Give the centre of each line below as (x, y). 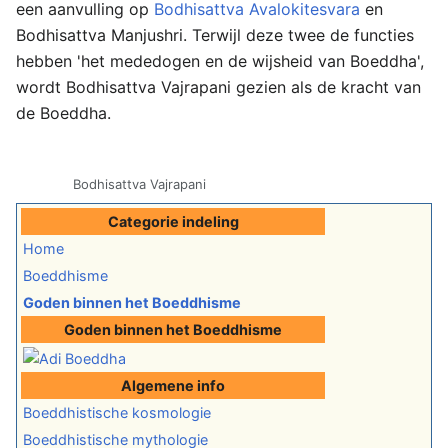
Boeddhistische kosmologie (117, 413)
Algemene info (173, 386)
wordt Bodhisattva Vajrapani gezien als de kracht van (218, 87)
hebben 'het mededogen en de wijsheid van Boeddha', (220, 61)
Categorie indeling (173, 222)
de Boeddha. (63, 113)
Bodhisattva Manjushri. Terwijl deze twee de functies (215, 35)
